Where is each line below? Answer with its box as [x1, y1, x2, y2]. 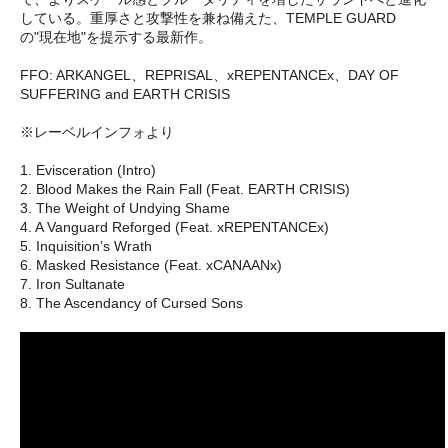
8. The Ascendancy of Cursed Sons [20, 294, 243, 311]
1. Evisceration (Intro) [20, 161, 156, 178]
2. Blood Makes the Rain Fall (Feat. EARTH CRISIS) [20, 180, 350, 197]
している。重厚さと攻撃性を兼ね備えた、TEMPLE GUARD [20, 9, 396, 26]
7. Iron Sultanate [20, 275, 125, 292]
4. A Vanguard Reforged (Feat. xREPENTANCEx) [20, 218, 329, 235]
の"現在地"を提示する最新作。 [20, 28, 212, 45]
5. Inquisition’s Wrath [20, 237, 152, 254]
